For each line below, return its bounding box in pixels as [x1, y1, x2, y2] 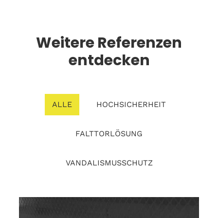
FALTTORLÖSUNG [75, 129, 143, 138]
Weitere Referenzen [36, 33, 182, 53]
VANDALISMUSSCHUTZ [65, 158, 153, 167]
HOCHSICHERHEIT [96, 100, 166, 109]
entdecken [68, 50, 150, 71]
